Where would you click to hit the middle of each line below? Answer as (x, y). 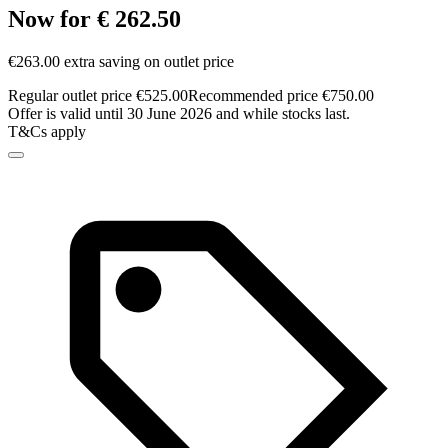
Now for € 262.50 (94, 19)
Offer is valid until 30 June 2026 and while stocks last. (179, 114)
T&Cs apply (47, 132)
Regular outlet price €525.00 (98, 96)
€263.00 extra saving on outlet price (121, 62)
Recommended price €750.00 (281, 96)
